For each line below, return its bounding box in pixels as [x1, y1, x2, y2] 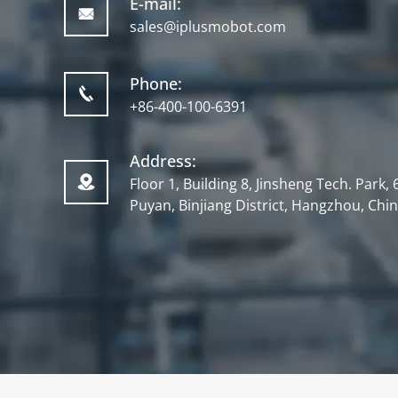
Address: [130, 149, 196, 171]
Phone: [130, 72, 182, 94]
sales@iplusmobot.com [130, 16, 286, 36]
